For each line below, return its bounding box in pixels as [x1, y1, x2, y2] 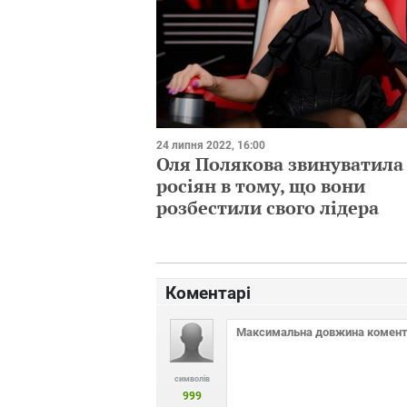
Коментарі [165, 283, 251, 304]
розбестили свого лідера [156, 194, 379, 220]
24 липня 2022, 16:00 [156, 138, 265, 152]
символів [174, 374, 210, 384]
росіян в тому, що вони [156, 173, 365, 198]
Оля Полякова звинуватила [156, 151, 403, 176]
